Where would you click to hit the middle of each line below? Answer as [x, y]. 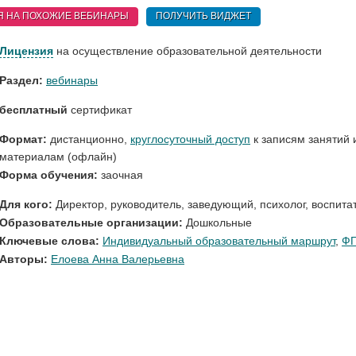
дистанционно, [89, 139]
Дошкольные [219, 223]
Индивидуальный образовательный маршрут [219, 241]
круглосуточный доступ [190, 139]
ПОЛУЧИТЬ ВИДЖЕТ [203, 16]
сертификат [100, 110]
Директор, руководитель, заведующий [155, 205]
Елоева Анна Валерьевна [118, 259]
